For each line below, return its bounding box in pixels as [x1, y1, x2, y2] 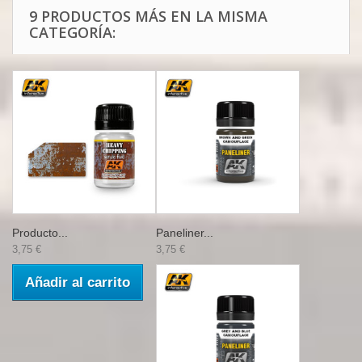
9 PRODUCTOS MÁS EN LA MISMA [29, 6, 267, 26]
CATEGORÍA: [29, 23, 116, 42]
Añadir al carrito [25, 275, 130, 290]
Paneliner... [156, 226, 213, 239]
